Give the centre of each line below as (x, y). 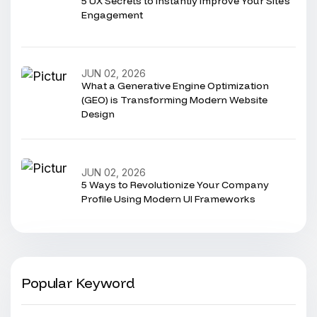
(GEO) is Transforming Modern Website (174, 100)
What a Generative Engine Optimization (175, 86)
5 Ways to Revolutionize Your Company (175, 185)
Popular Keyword (78, 283)
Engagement (112, 15)
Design (98, 114)
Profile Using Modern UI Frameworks (168, 199)
